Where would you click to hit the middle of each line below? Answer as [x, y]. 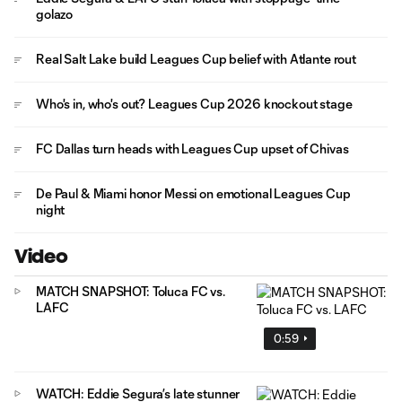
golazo [55, 14]
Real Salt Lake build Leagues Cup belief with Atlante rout [197, 59]
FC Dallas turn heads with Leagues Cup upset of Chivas [192, 149]
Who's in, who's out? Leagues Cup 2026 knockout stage [194, 104]
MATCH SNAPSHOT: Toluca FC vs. [131, 291]
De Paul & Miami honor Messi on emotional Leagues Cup [193, 193]
